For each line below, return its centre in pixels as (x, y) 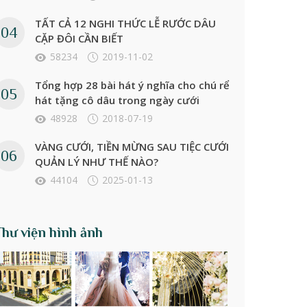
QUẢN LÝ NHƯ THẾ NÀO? (96, 162)
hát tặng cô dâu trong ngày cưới (117, 100)
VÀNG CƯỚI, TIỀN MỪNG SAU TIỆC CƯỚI (132, 147)
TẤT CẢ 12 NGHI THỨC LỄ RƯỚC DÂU (125, 24)
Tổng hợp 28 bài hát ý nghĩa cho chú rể (132, 85)
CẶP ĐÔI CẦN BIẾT (79, 39)
